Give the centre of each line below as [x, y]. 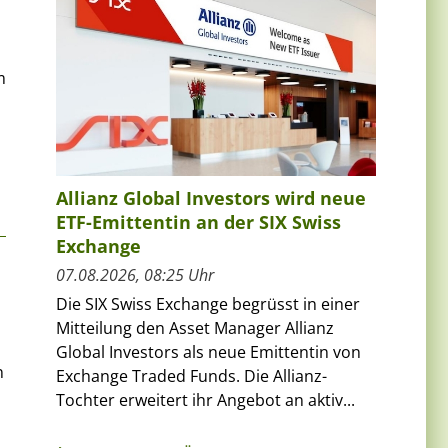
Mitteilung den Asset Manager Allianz [195, 328]
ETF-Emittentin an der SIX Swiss [198, 222]
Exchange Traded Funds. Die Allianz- [191, 376]
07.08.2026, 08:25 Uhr [135, 275]
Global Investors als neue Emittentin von [208, 352]
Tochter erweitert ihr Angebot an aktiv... [205, 400]
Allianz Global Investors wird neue [211, 198]
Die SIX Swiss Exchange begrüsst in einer [208, 304]
